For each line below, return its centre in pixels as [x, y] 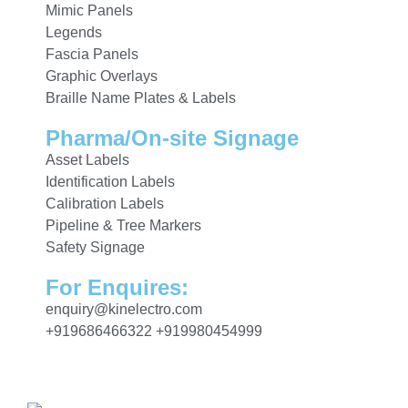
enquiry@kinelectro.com [124, 309]
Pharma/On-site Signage [172, 138]
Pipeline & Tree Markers [123, 225]
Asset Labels [87, 159]
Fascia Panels [92, 54]
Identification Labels [110, 181]
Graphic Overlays [102, 76]
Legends [74, 32]
